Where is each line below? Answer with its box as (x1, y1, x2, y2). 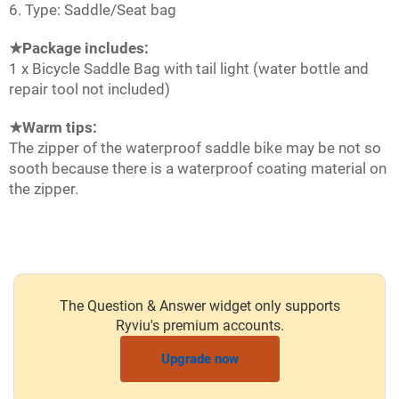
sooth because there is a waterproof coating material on (9, 159, 387, 178)
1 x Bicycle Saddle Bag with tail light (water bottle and (9, 60, 369, 78)
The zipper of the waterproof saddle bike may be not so (9, 139, 381, 158)
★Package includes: (9, 39, 149, 58)
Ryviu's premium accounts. (115, 317, 284, 335)
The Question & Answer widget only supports (59, 297, 340, 315)
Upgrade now (160, 351, 239, 368)
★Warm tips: (9, 118, 97, 137)
